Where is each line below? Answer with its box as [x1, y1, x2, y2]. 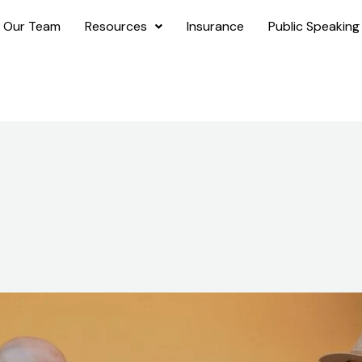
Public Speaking [267, 18, 360, 35]
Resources [84, 18, 147, 35]
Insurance [186, 18, 244, 35]
